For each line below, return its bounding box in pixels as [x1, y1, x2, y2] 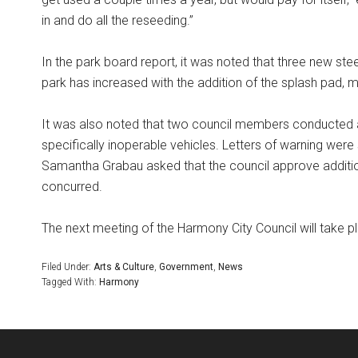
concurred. [42, 179, 102, 194]
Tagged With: [42, 276, 99, 288]
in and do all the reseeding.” [42, 13, 193, 28]
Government [159, 261, 213, 272]
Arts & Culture [93, 261, 154, 272]
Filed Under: [42, 261, 93, 272]
